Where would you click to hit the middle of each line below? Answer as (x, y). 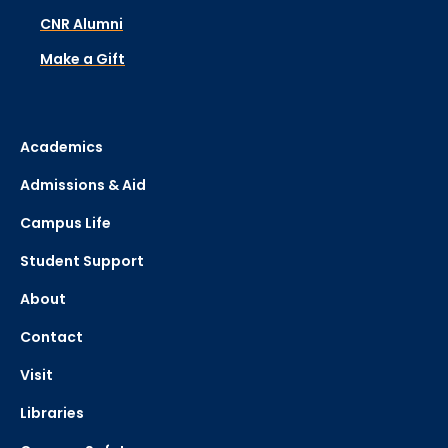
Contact (51, 337)
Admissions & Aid (83, 185)
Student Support (82, 261)
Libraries (52, 413)
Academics (61, 147)
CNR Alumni (81, 24)
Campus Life (65, 223)
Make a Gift (82, 59)
